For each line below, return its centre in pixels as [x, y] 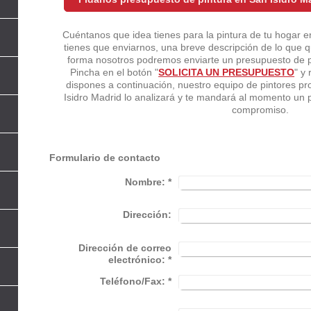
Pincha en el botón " [115, 72]
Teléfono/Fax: [133, 281]
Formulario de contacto [105, 157]
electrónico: [137, 259]
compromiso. [261, 109]
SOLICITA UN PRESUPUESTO [227, 72]
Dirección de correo [125, 247]
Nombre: [145, 182]
